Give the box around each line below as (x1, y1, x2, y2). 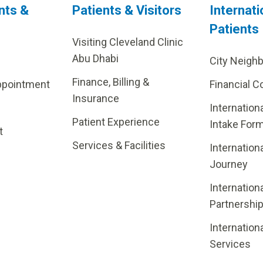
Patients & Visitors (72, 3, 181, 18)
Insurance (72, 92, 119, 105)
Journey (210, 158, 248, 171)
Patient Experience (72, 116, 160, 129)
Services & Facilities (72, 139, 166, 152)
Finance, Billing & (72, 76, 149, 89)
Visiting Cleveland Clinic (72, 36, 183, 49)
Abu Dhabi (72, 52, 119, 65)
